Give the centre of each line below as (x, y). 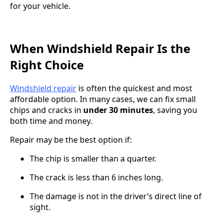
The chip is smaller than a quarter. (93, 158)
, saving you (175, 110)
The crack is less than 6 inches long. (96, 177)
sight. (40, 207)
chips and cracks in (47, 110)
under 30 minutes (118, 110)
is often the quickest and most (134, 88)
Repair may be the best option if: (71, 139)
